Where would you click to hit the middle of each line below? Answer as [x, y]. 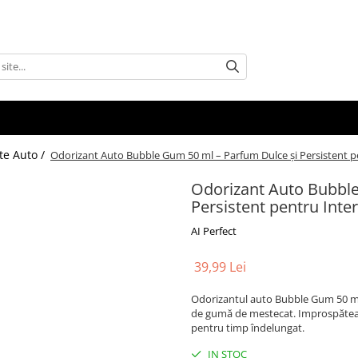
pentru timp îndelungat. [248, 328]
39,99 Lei [220, 267]
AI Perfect [214, 231]
